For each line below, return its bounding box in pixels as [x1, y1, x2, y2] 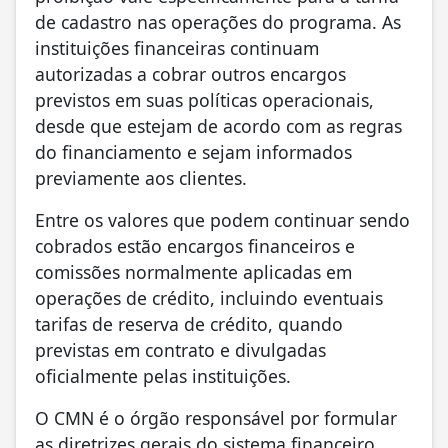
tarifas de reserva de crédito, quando [35, 312, 343, 337]
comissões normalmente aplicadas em [35, 260, 352, 285]
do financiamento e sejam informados [35, 140, 352, 165]
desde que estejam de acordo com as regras [35, 114, 402, 139]
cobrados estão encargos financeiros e [35, 234, 355, 259]
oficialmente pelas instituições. [35, 364, 291, 389]
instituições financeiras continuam [35, 36, 319, 61]
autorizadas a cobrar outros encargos [35, 62, 346, 87]
